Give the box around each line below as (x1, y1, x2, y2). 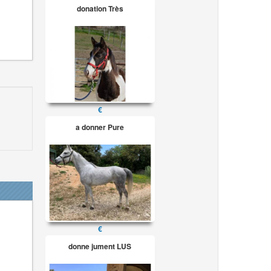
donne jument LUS (68, 240, 132, 252)
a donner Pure (76, 122, 125, 133)
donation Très (76, 2, 123, 14)
